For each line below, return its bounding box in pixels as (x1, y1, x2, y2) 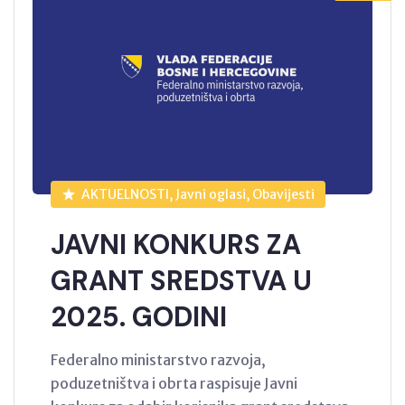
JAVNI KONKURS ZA (51, 227, 301, 263)
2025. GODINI (51, 299, 227, 335)
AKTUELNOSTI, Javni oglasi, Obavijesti (80, 186, 315, 203)
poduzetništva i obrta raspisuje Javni (51, 374, 297, 393)
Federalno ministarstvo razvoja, (51, 351, 266, 370)
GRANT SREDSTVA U (51, 263, 312, 299)
